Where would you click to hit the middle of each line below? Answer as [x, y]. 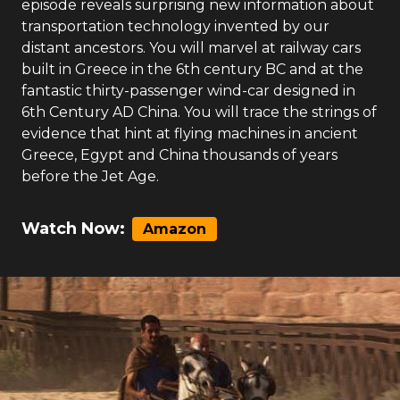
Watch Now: [73, 229]
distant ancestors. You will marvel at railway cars [191, 48]
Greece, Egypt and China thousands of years [179, 155]
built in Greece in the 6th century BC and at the [192, 69]
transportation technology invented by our [175, 26]
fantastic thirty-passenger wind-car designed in [188, 91]
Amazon [175, 229]
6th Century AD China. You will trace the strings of [199, 112]
